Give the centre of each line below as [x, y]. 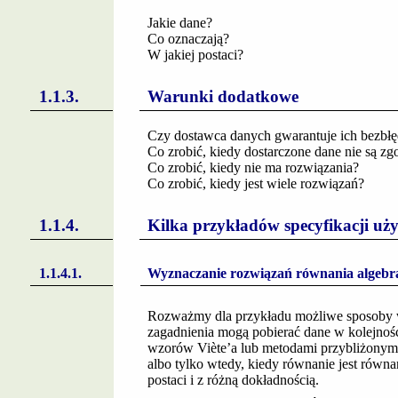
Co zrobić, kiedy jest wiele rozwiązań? [255, 183]
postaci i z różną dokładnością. [233, 380]
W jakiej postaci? [195, 54]
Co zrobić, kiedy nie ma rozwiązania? [253, 167]
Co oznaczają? [188, 38]
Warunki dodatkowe [223, 96]
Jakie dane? [179, 22]
